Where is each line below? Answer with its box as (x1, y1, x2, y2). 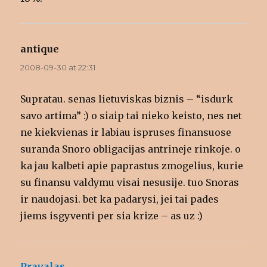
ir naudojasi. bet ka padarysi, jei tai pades (20, 193, 219, 206)
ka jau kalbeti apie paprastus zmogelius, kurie (20, 160, 244, 172)
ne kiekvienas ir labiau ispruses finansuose (20, 126, 232, 139)
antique (20, 43, 60, 55)
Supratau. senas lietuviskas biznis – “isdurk (20, 93, 234, 105)
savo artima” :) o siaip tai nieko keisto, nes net (20, 110, 243, 122)
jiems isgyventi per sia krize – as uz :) (20, 210, 203, 222)
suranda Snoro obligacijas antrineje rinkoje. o (20, 143, 241, 156)
